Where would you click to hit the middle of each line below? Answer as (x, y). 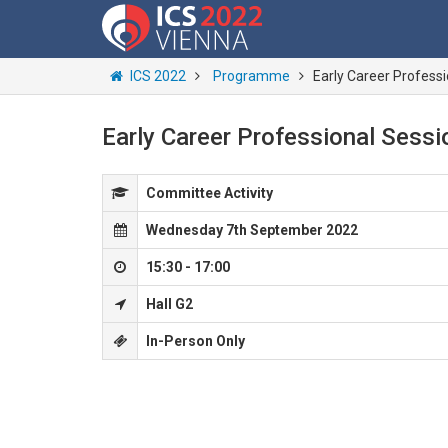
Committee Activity (209, 193)
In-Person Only (195, 341)
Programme (251, 76)
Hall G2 (169, 304)
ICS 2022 (158, 76)
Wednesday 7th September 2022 (252, 230)
